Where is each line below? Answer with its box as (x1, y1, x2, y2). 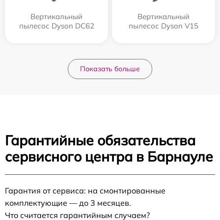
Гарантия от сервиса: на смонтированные (5, 186, 165, 195)
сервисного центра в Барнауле (5, 148, 213, 165)
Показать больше (80, 64, 140, 73)
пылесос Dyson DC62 (19, 21, 94, 30)
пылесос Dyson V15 (129, 21, 198, 30)
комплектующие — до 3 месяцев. (5, 198, 131, 208)
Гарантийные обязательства (5, 132, 195, 149)
